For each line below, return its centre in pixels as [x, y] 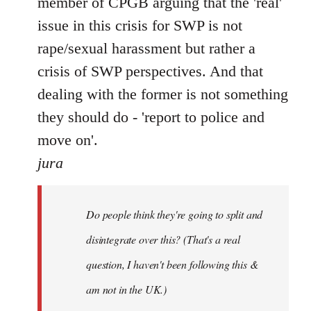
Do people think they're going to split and [175, 214]
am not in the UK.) [127, 289]
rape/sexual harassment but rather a [146, 48]
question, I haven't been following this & [172, 264]
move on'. [68, 140]
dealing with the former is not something [163, 94]
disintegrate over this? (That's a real [163, 239]
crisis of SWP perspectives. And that [150, 71]
